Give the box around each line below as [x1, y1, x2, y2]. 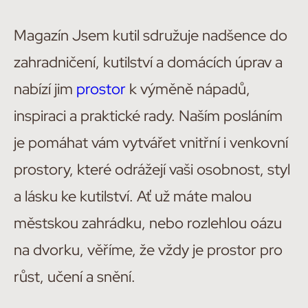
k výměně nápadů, [126, 79, 250, 99]
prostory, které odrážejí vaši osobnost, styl [14, 159, 290, 179]
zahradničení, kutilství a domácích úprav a [14, 52, 283, 72]
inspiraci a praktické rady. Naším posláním [14, 106, 283, 126]
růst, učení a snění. [14, 267, 135, 287]
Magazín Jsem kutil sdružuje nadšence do [14, 25, 287, 45]
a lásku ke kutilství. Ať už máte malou [14, 186, 252, 206]
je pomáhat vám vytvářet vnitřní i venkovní [14, 133, 288, 153]
